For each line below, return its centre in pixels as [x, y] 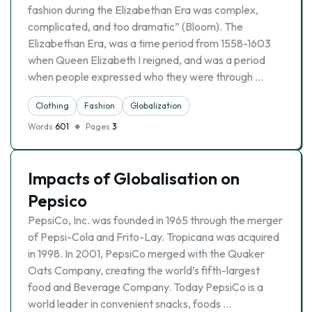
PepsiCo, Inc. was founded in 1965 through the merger [155, 220]
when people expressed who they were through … [146, 77]
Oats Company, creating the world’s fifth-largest [144, 270]
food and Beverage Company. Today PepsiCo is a [146, 287]
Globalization [156, 106]
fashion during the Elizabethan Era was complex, [143, 10]
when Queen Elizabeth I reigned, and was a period [147, 60]
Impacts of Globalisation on [134, 178]
